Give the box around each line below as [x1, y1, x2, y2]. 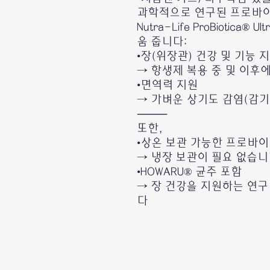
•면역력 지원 [137, 80, 198, 91]
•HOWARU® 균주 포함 [137, 166, 242, 178]
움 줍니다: [137, 36, 187, 48]
